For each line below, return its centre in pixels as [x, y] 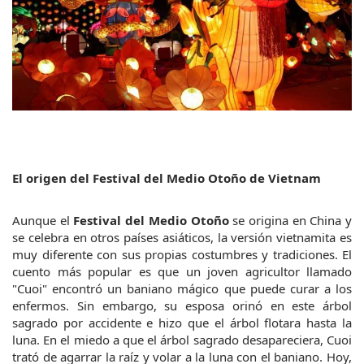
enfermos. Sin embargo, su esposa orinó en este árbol [182, 306]
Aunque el [43, 221]
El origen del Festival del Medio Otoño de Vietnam [167, 178]
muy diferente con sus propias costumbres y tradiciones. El [182, 255]
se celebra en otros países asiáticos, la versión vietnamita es [182, 238]
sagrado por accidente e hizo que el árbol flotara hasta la [182, 323]
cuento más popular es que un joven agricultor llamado [182, 272]
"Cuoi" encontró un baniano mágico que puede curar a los [182, 289]
